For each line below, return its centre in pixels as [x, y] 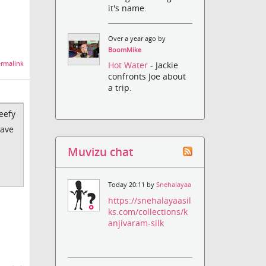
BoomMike [125, 50]
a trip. [120, 88]
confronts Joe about [147, 77]
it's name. [128, 8]
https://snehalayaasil [150, 200]
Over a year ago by [137, 39]
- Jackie [164, 65]
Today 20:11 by [132, 185]
